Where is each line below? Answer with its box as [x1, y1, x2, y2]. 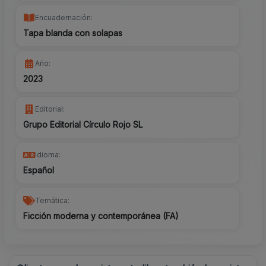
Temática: [35, 196, 69, 205]
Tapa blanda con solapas [23, 28, 122, 39]
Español [23, 165, 54, 176]
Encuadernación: [35, 13, 93, 23]
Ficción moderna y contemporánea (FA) [23, 211, 179, 221]
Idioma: [35, 150, 61, 160]
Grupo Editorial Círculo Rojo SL [23, 119, 142, 130]
